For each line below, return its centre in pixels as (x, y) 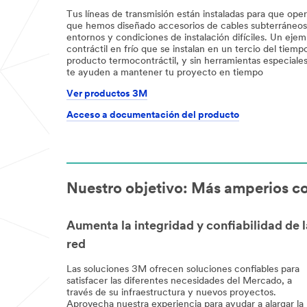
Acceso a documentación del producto (153, 115)
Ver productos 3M (107, 94)
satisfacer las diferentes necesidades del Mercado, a (179, 281)
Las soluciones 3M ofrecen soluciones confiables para (183, 269)
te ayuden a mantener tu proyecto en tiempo (165, 73)
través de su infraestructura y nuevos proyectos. (171, 293)
